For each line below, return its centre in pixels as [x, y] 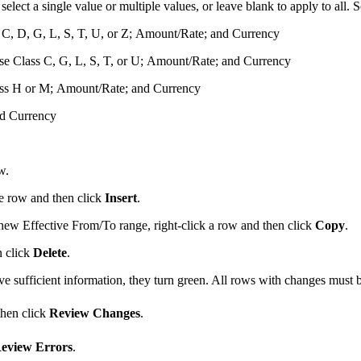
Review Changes [95, 313]
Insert [121, 198]
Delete [50, 253]
